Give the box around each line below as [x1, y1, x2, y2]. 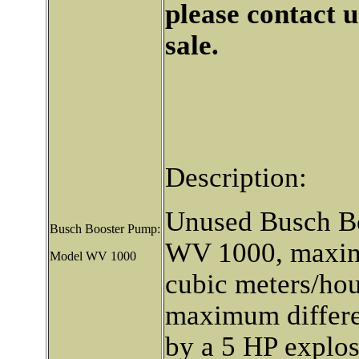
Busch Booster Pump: [49, 222, 160, 236]
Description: [164, 162, 307, 192]
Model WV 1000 [49, 249, 136, 263]
